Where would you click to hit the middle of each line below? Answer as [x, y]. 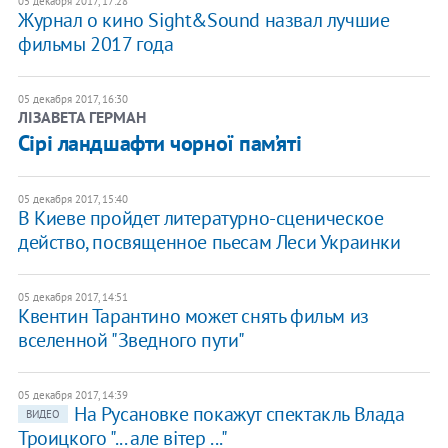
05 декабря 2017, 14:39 [72, 395]
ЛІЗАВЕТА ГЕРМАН [81, 117]
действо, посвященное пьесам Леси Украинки [209, 242]
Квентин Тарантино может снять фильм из [193, 316]
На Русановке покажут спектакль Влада [239, 414]
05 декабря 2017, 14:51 [72, 297]
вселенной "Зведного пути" [131, 340]
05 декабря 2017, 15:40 [72, 199]
